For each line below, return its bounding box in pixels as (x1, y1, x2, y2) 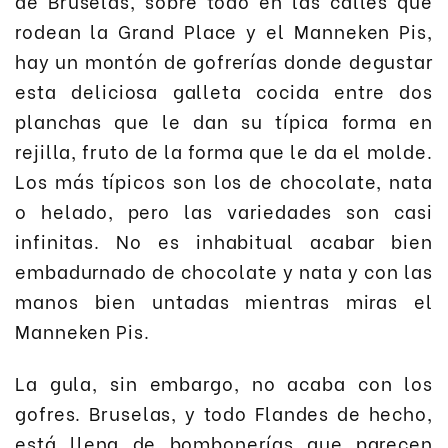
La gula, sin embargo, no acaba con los (15, 369, 433, 397)
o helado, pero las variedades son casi (15, 196, 433, 224)
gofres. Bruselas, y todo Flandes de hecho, (15, 399, 433, 427)
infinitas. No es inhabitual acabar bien (15, 226, 433, 254)
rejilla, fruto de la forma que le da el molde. (15, 136, 433, 164)
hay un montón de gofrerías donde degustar (15, 46, 433, 74)
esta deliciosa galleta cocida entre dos (15, 76, 433, 104)
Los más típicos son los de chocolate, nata (15, 166, 433, 194)
